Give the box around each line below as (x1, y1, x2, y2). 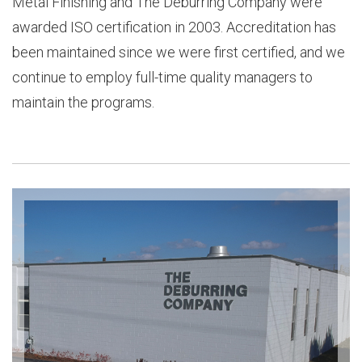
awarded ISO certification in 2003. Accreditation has (11, 18, 336, 36)
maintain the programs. (11, 93, 154, 111)
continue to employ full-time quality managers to (11, 68, 313, 86)
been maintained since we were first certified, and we (11, 43, 345, 61)
